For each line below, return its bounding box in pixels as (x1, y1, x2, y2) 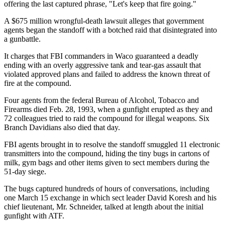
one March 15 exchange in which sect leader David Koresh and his (4, 193, 216, 202)
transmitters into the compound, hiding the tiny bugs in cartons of (4, 149, 209, 158)
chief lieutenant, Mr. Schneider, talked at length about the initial (4, 202, 203, 211)
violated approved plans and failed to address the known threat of (4, 69, 210, 78)
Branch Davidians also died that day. (4, 123, 120, 132)
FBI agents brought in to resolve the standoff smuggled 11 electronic (4, 140, 220, 149)
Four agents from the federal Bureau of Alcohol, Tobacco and (4, 95, 199, 104)
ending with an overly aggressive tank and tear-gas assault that (4, 60, 201, 69)
